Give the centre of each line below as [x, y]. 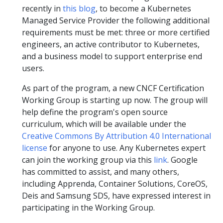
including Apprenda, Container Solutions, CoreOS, [115, 184]
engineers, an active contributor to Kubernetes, [111, 44]
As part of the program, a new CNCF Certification [113, 88]
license [35, 148]
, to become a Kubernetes [143, 8]
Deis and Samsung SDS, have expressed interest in [116, 196]
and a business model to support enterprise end [112, 56]
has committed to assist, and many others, [101, 172]
